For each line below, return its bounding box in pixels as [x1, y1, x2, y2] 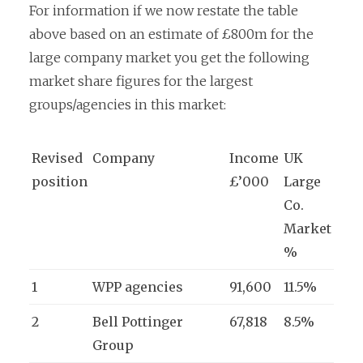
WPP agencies [92, 279, 183, 296]
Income [229, 150, 279, 167]
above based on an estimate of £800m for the [29, 26, 314, 43]
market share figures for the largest [29, 73, 253, 90]
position [32, 173, 88, 190]
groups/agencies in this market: [29, 96, 226, 113]
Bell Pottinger [92, 314, 183, 331]
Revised [32, 150, 83, 167]
